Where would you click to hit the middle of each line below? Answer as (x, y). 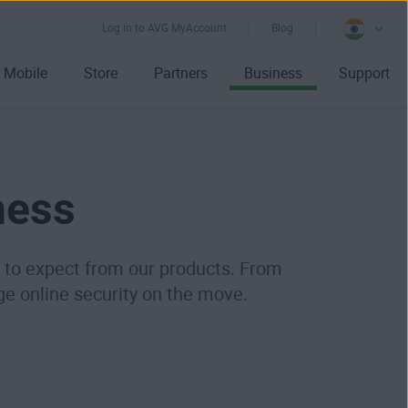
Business (273, 73)
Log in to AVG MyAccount (164, 28)
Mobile (25, 73)
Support (364, 73)
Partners (181, 73)
